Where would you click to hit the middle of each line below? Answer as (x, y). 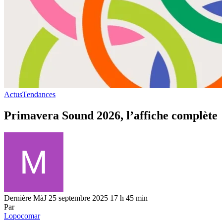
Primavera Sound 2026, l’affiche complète (111, 115)
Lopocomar (22, 216)
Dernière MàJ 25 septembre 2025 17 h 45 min (76, 198)
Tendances (39, 94)
